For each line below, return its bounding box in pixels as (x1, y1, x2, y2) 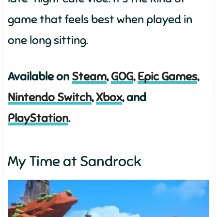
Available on (7, 69, 72, 84)
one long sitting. (7, 33, 88, 47)
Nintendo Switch (7, 90, 92, 105)
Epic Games (137, 69, 197, 84)
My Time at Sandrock (7, 152, 141, 170)
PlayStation (7, 111, 68, 125)
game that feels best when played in (7, 12, 192, 27)
